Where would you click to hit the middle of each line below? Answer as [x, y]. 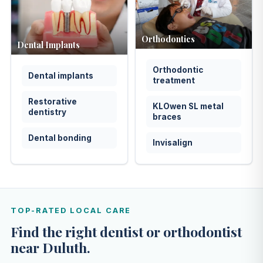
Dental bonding [60, 138]
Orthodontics [168, 39]
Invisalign [173, 143]
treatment [174, 81]
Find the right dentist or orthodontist [126, 232]
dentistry [47, 112]
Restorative [53, 102]
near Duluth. [50, 248]
